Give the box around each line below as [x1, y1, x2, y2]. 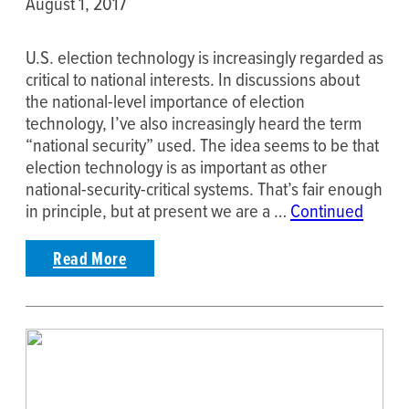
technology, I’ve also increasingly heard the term [26, 109, 362, 136]
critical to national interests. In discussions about [26, 65, 360, 92]
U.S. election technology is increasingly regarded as [26, 43, 383, 70]
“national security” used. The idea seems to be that [26, 131, 379, 158]
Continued [290, 196, 363, 224]
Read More [53, 244, 127, 272]
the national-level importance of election [26, 87, 305, 114]
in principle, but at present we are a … [26, 196, 290, 224]
